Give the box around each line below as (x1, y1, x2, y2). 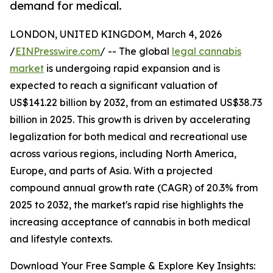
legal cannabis (172, 45, 241, 58)
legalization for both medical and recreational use (10, 130, 247, 143)
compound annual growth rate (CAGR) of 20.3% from (10, 182, 258, 194)
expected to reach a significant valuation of (10, 79, 218, 92)
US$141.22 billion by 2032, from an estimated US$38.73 (10, 96, 262, 109)
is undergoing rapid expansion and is (44, 62, 220, 75)
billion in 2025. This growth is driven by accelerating (10, 113, 250, 126)
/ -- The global (100, 45, 172, 58)
